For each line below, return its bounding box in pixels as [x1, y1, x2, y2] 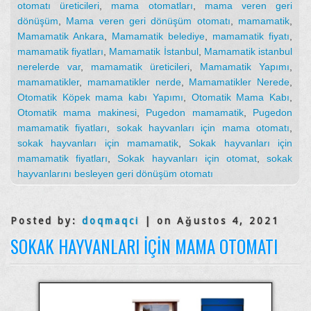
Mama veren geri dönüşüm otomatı [66, 15, 230, 27]
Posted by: [10, 215, 82, 227]
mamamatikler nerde [87, 76, 181, 88]
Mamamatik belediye [112, 31, 205, 42]
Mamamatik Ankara [17, 31, 104, 42]
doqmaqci [82, 215, 140, 227]
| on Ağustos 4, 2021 [140, 215, 280, 227]
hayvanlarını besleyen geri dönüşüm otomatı [17, 168, 213, 180]
